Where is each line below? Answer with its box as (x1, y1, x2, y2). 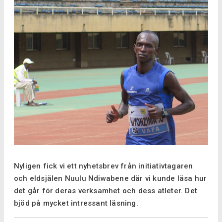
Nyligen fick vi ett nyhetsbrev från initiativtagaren (14, 161, 193, 170)
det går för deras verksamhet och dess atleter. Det (14, 186, 198, 195)
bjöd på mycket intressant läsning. (14, 198, 138, 208)
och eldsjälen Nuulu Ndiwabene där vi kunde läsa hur (14, 173, 207, 183)
